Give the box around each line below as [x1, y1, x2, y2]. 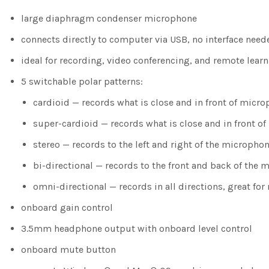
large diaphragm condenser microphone [21, 12, 197, 24]
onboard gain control [21, 201, 113, 213]
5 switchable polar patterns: [21, 75, 143, 87]
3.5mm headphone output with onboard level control [21, 222, 252, 234]
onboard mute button [21, 243, 116, 255]
